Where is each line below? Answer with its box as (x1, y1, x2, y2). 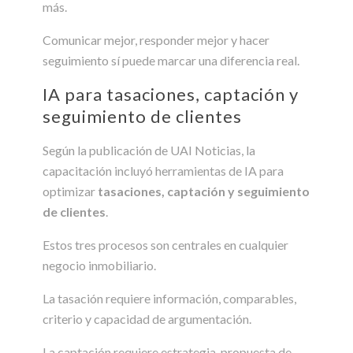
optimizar (43, 183, 98, 199)
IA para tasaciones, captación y (43, 83, 299, 105)
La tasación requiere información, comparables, (43, 290, 296, 306)
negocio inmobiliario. (43, 257, 156, 273)
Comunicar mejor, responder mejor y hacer (43, 32, 269, 47)
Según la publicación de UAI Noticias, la (43, 142, 255, 158)
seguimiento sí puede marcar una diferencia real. (43, 52, 299, 68)
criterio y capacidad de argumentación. (43, 310, 251, 326)
